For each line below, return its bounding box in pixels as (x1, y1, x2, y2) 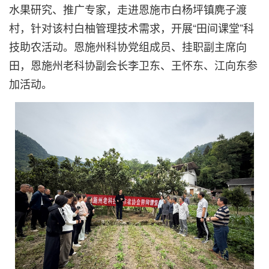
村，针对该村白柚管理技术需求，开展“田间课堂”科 (9, 20, 254, 35)
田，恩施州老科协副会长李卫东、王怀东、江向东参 (9, 57, 258, 73)
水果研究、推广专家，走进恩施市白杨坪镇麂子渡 (9, 1, 247, 17)
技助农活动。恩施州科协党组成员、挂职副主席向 (9, 38, 247, 54)
